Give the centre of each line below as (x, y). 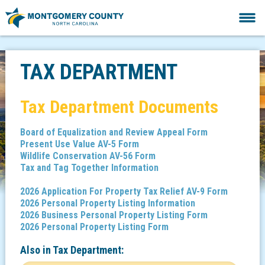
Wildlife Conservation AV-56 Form (88, 156)
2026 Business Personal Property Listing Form (114, 215)
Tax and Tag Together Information (89, 168)
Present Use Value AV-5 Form (79, 144)
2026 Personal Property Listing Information (107, 203)
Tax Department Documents (119, 107)
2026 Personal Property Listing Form (94, 227)
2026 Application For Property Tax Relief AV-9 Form (124, 191)
